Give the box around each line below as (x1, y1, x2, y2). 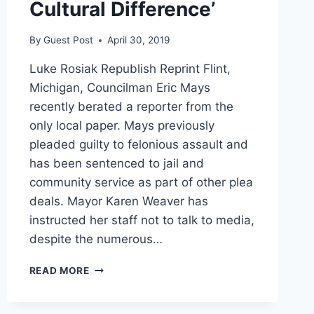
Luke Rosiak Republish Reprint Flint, (29, 62, 231, 76)
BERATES (88, 291, 135, 303)
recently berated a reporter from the (29, 100, 233, 114)
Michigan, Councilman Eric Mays (29, 81, 210, 95)
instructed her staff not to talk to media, (29, 213, 254, 228)
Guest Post (43, 34, 93, 46)
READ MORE (29, 265, 90, 277)
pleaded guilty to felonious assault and (29, 137, 248, 152)
